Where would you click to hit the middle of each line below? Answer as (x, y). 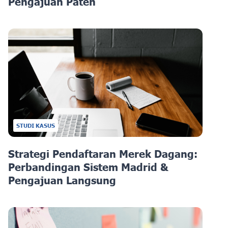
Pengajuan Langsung (62, 180)
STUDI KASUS (36, 125)
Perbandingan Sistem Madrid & (88, 167)
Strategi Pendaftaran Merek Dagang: (103, 153)
